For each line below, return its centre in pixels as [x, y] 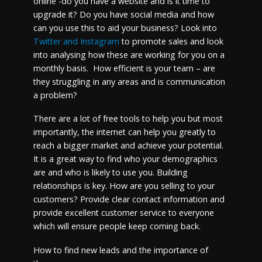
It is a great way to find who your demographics [125, 159]
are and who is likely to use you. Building [110, 173]
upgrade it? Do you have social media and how [123, 14]
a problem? [56, 95]
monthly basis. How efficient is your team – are [124, 68]
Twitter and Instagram [77, 41]
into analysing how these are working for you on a [129, 54]
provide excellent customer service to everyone [123, 213]
